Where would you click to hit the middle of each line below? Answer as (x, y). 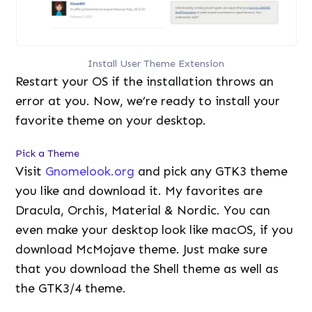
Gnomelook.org (90, 172)
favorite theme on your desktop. (111, 121)
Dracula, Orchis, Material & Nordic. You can (143, 211)
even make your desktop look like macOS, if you (155, 230)
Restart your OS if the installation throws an (145, 82)
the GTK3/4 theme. (71, 289)
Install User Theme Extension (156, 64)
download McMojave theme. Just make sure (142, 250)
